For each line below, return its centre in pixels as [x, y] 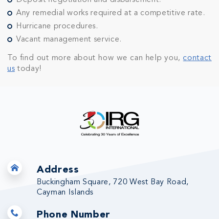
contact [197, 58]
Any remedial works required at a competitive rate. [111, 13]
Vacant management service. [69, 40]
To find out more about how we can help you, [95, 58]
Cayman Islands [65, 193]
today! [28, 69]
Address [58, 170]
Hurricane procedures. [57, 26]
